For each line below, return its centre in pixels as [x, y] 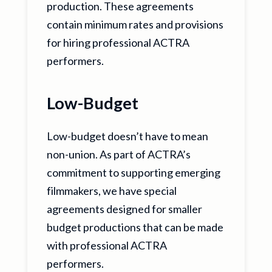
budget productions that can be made [135, 227]
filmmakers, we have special [111, 191]
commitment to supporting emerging [133, 172]
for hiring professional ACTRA [118, 42]
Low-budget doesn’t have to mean [127, 136]
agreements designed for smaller [124, 209]
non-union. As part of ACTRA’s [118, 154]
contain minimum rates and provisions [135, 24]
